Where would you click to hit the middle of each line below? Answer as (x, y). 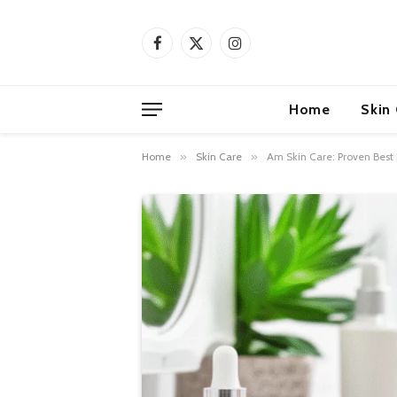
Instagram (261, 50)
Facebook (183, 50)
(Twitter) (218, 69)
